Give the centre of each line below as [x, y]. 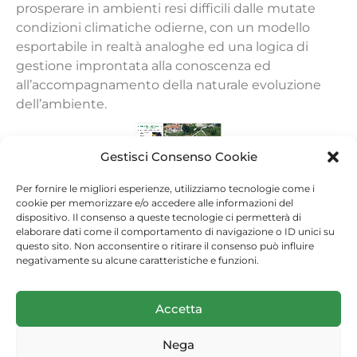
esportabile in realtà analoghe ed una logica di [162, 47]
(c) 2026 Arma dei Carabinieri [178, 288]
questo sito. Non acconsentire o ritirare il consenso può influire [165, 246]
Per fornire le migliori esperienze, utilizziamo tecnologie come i [165, 188]
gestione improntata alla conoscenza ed [143, 66]
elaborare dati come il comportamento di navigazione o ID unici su [175, 231]
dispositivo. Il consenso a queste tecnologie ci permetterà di [159, 217]
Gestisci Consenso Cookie [178, 157]
